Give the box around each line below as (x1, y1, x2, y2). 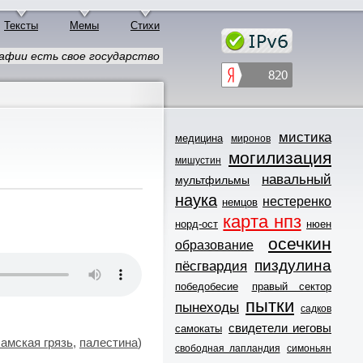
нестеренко (263, 194, 331, 208)
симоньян (287, 342, 331, 354)
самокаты (175, 322, 222, 335)
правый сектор (251, 280, 331, 293)
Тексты (4, 19, 38, 32)
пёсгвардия (175, 258, 247, 274)
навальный (262, 171, 331, 187)
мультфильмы (175, 173, 250, 186)
